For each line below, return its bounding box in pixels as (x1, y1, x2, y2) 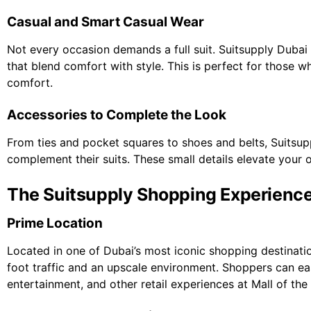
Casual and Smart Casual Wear (7, 14, 204, 31)
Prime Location (7, 215, 103, 232)
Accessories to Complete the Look (7, 107, 226, 124)
